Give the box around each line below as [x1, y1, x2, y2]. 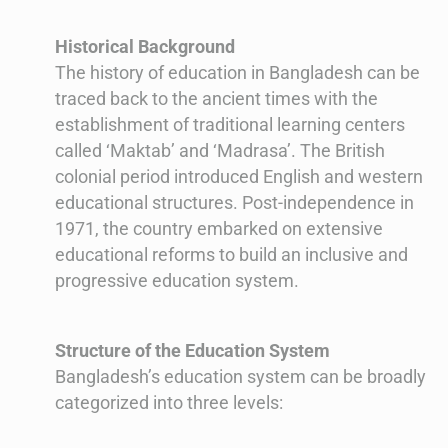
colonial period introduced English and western [55, 166, 423, 188]
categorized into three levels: [55, 392, 283, 414]
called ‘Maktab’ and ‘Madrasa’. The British [55, 140, 385, 162]
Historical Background [55, 36, 235, 58]
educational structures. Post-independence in [55, 192, 414, 214]
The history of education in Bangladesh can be [55, 62, 420, 84]
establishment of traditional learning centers [55, 114, 405, 136]
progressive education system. [55, 270, 299, 292]
